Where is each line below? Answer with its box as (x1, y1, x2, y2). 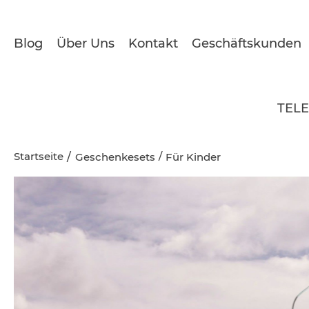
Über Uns (57, 35, 114, 51)
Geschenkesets (75, 150, 155, 164)
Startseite (14, 150, 63, 163)
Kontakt (128, 35, 178, 51)
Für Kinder (166, 150, 221, 164)
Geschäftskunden (192, 35, 301, 51)
